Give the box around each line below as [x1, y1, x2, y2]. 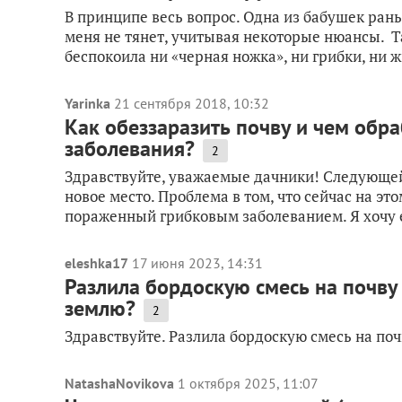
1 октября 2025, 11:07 [178, 374, 319, 392]
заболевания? [65, 135, 195, 162]
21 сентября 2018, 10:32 [114, 94, 269, 112]
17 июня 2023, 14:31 [132, 254, 263, 272]
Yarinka [65, 94, 110, 112]
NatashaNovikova [65, 374, 174, 392]
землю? [65, 294, 135, 322]
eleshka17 [65, 254, 128, 272]
